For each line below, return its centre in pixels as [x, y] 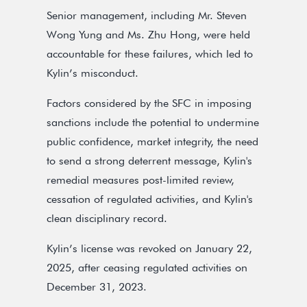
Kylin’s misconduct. [93, 73]
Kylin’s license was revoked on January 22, [149, 248]
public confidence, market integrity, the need [152, 142]
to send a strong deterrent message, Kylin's [149, 161]
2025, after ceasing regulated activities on [147, 268]
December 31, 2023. [97, 287]
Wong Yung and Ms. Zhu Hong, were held [148, 35]
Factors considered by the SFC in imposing [149, 103]
